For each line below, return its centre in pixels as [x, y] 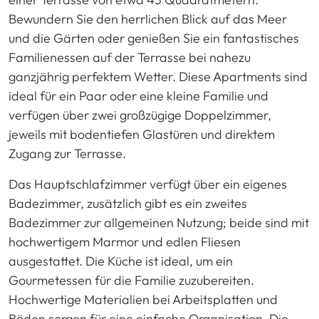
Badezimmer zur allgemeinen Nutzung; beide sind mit [159, 223]
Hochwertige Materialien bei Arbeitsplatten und [143, 300]
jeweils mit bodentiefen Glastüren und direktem [142, 135]
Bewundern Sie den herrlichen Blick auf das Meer [148, 19]
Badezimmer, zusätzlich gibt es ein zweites [128, 204]
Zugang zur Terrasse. [67, 154]
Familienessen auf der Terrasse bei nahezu [130, 58]
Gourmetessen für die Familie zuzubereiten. [131, 281]
